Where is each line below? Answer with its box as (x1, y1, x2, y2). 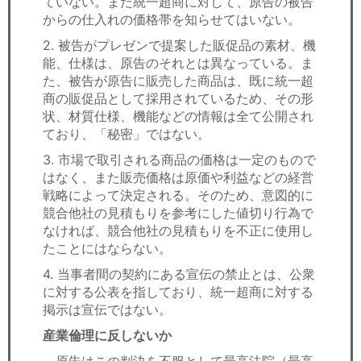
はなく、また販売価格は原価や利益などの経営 (43, 168, 313, 185)
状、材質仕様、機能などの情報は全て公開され (43, 107, 313, 124)
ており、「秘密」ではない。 (43, 125, 210, 142)
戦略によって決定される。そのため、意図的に (43, 186, 313, 203)
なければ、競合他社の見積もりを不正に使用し (43, 222, 313, 239)
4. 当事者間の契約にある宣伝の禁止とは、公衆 (43, 265, 315, 282)
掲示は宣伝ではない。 (43, 301, 172, 317)
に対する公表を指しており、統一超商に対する (43, 283, 313, 300)
